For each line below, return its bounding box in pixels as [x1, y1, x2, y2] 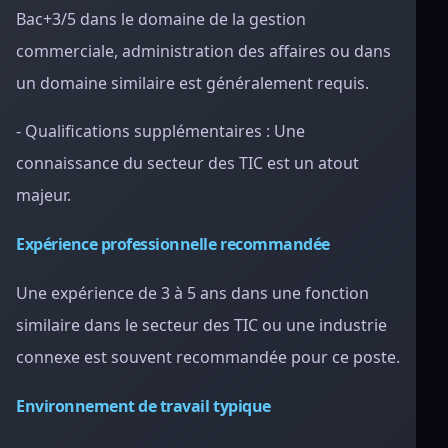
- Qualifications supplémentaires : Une [16, 120, 305, 142]
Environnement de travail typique [16, 395, 271, 417]
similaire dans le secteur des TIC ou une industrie [16, 314, 387, 336]
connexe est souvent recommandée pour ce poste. [16, 346, 400, 368]
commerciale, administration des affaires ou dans [16, 40, 391, 62]
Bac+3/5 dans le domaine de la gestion [16, 8, 306, 30]
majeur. [16, 184, 71, 206]
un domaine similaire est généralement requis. [16, 72, 369, 94]
